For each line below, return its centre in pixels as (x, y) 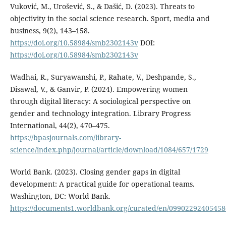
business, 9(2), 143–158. (50, 30)
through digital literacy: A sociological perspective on (100, 101)
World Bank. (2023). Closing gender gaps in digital (95, 172)
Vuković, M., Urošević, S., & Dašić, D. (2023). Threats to (102, 6)
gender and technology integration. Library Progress (100, 113)
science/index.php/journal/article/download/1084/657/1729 (109, 149)
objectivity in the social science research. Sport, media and (110, 18)
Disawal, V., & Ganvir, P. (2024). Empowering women (99, 89)
